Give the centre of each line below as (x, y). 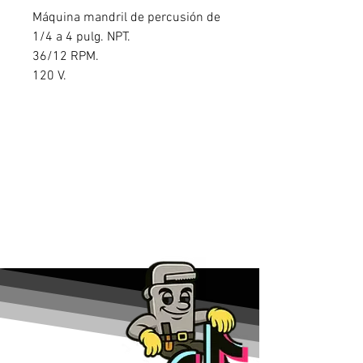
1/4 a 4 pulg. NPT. (81, 37)
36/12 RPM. (66, 57)
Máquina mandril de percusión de (126, 18)
